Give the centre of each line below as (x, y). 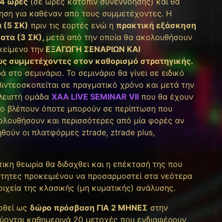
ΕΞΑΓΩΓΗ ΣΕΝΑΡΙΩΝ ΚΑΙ (92, 49)
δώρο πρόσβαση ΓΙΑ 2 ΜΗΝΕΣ (89, 207)
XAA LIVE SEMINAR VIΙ (95, 96)
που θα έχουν (166, 96)
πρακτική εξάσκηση (156, 25)
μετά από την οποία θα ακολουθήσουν (119, 37)
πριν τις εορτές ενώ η (72, 25)
